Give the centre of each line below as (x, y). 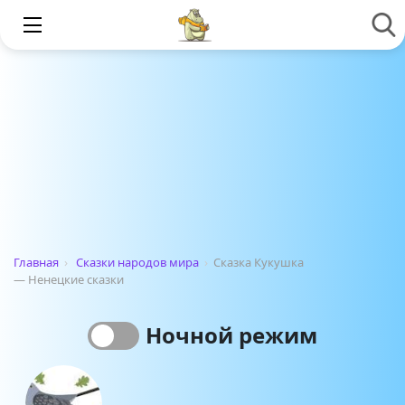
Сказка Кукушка (259, 262)
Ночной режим (231, 335)
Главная (36, 262)
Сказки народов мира (137, 262)
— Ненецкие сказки (69, 279)
